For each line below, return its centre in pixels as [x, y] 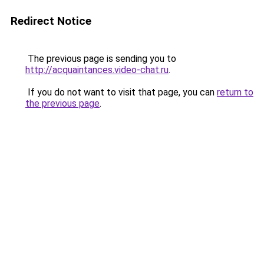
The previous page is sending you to [101, 59]
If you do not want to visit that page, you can [121, 92]
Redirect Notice [51, 21]
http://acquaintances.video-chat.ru [97, 70]
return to [235, 92]
